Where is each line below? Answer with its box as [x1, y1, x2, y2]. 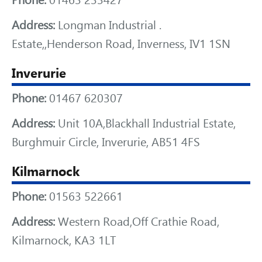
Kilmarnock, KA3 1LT [12, 233, 116, 247]
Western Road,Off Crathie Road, [55, 215, 219, 229]
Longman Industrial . [55, 18, 161, 32]
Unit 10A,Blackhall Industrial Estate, [55, 116, 236, 130]
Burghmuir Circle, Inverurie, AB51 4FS [12, 135, 200, 149]
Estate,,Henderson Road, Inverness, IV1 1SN [12, 37, 230, 51]
